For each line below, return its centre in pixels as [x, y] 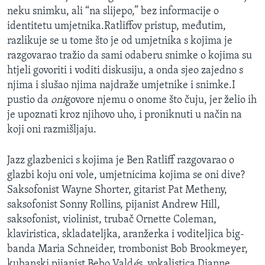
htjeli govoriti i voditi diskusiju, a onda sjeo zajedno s [125, 70]
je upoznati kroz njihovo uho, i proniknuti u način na [125, 115]
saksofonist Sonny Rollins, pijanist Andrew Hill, [114, 205]
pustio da [29, 100]
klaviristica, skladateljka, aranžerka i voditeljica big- [126, 234]
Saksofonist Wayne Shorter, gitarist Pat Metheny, [117, 190]
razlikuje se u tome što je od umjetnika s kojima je [120, 41]
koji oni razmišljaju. [52, 130]
